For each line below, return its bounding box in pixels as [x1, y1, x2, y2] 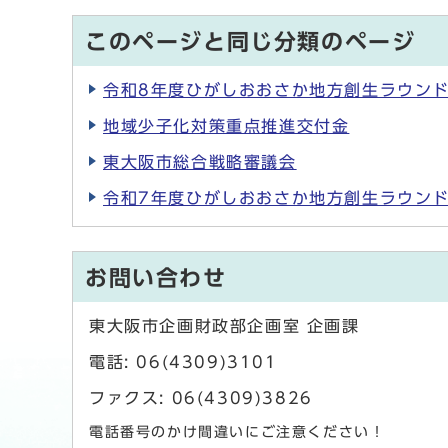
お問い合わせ [85, 267, 227, 290]
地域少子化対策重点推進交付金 [103, 118, 350, 135]
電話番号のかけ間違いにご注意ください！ [89, 425, 386, 440]
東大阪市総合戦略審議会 [103, 154, 297, 171]
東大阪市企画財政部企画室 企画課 [89, 318, 360, 335]
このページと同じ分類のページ [85, 31, 416, 54]
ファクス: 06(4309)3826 [89, 390, 313, 407]
